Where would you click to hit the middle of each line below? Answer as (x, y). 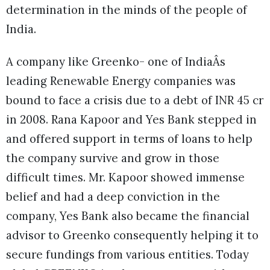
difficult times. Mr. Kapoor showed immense (125, 177)
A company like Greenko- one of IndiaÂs (116, 62)
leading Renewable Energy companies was (121, 81)
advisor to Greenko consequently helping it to (132, 235)
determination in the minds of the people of (127, 10)
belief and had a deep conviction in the (113, 197)
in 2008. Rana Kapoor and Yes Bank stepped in (131, 120)
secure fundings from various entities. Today (127, 255)
